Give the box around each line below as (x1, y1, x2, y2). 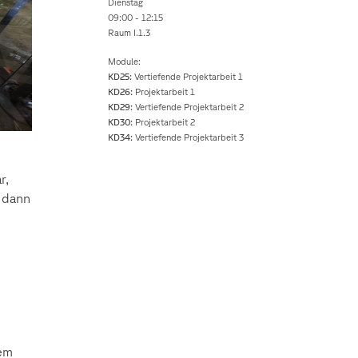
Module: (108, 56, 141, 67)
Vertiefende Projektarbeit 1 (132, 71, 244, 82)
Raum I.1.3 (108, 27, 151, 38)
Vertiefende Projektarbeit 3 (133, 132, 245, 143)
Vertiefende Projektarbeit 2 (133, 101, 245, 113)
